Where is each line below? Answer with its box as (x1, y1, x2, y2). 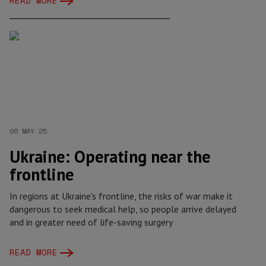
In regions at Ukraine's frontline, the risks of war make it (9, 190, 233, 202)
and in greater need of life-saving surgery (9, 216, 173, 228)
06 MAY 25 (9, 126, 47, 136)
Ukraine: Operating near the (9, 145, 210, 167)
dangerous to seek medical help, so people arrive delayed (9, 203, 236, 215)
